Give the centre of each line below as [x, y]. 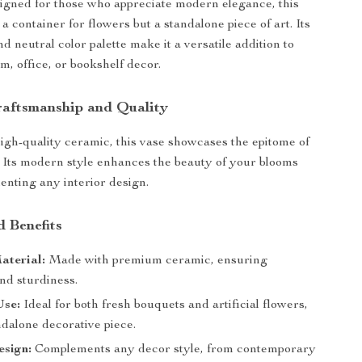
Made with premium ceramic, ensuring [157, 261]
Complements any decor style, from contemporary [174, 350]
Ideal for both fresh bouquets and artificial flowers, [164, 305]
